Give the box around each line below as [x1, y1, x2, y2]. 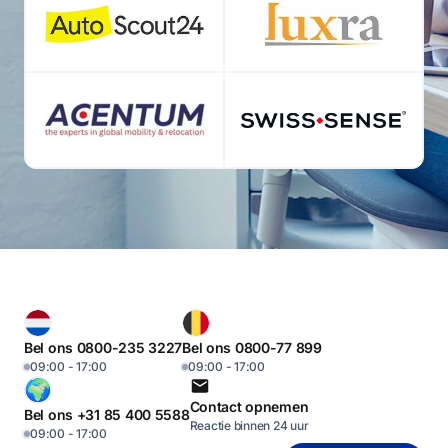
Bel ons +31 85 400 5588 [24, 405, 190, 423]
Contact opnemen [189, 397, 309, 415]
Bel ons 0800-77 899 [182, 338, 322, 356]
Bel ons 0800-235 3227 [24, 338, 183, 356]
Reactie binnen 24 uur [189, 417, 309, 433]
